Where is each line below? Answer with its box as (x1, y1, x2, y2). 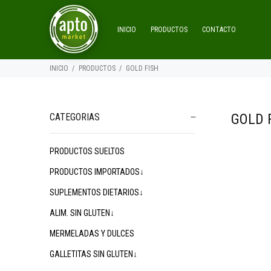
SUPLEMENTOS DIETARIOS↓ (50, 188, 143, 197)
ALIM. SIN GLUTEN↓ (50, 208, 114, 218)
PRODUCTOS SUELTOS (50, 146, 125, 156)
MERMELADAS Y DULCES (50, 229, 134, 238)
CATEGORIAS (50, 111, 100, 123)
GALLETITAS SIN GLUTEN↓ (50, 249, 137, 259)
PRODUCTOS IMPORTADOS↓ (50, 167, 144, 177)
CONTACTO (202, 25, 236, 34)
